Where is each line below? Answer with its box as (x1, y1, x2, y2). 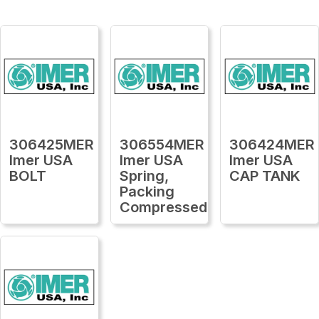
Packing (119, 182, 174, 200)
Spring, (119, 167, 169, 184)
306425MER (9, 135, 94, 153)
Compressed (119, 198, 207, 216)
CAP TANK (229, 167, 301, 184)
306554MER (119, 135, 204, 153)
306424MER (229, 135, 315, 153)
